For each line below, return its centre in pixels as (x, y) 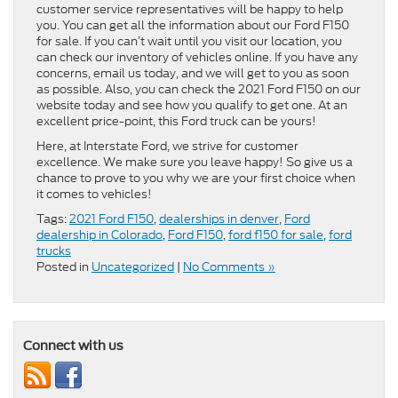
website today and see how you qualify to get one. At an (192, 106)
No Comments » (229, 267)
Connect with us (73, 346)
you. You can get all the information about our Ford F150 (193, 26)
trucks (54, 251)
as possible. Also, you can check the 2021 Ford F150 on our (199, 90)
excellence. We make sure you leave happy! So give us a (195, 163)
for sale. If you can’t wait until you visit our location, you (189, 42)
